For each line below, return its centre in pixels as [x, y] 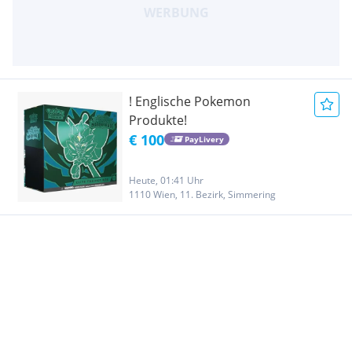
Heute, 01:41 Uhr [166, 180]
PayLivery [204, 139]
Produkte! [158, 120]
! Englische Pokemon [190, 101]
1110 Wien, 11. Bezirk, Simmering [202, 194]
